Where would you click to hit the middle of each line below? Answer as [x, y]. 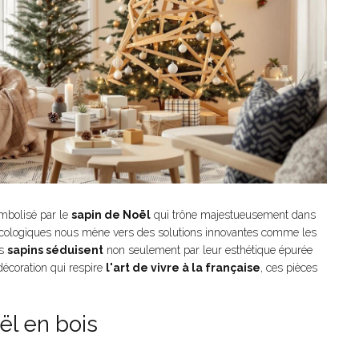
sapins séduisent [55, 250]
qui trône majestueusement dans [233, 215]
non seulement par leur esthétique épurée [208, 250]
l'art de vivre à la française [183, 268]
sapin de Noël [111, 215]
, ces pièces [289, 268]
